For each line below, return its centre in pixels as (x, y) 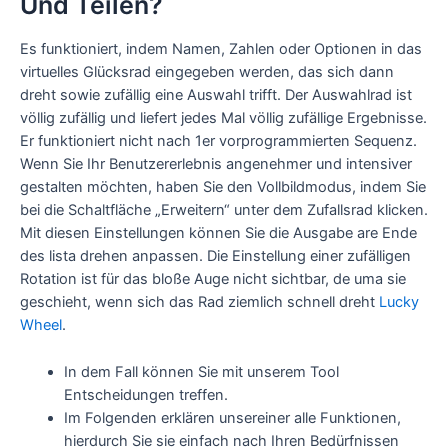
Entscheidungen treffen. (145, 394)
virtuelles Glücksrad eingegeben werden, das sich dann (207, 72)
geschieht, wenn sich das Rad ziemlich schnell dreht (199, 302)
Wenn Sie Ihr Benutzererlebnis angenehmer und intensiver (216, 164)
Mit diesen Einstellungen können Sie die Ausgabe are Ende (218, 233)
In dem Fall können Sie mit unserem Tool (201, 371)
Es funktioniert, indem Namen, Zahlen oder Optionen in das (221, 49)
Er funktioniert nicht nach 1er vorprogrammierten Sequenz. (218, 141)
